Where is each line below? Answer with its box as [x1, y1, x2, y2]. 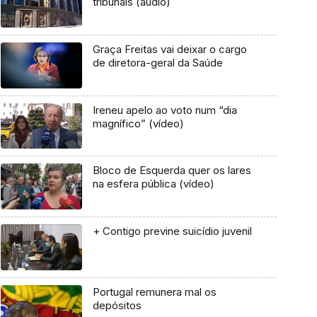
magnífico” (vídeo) [92, 116, 184, 130]
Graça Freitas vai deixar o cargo [92, 42, 247, 57]
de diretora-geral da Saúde [92, 56, 223, 70]
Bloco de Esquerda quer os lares [92, 163, 251, 178]
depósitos [92, 298, 142, 312]
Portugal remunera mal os [92, 284, 217, 299]
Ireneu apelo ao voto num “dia [92, 103, 237, 117]
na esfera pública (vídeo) [92, 177, 214, 191]
